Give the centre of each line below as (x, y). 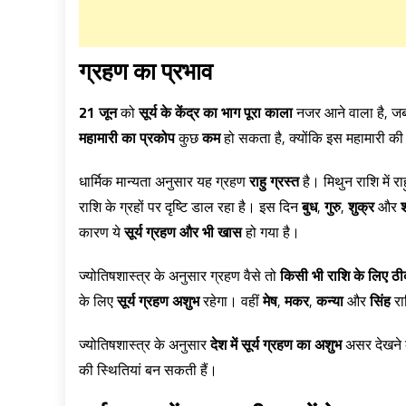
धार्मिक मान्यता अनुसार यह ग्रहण (164, 181)
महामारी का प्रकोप (127, 138)
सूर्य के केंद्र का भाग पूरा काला (216, 112)
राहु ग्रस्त (274, 181)
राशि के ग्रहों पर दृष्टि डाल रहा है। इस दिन (190, 207)
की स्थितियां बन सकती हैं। (148, 370)
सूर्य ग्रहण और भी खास (183, 232)
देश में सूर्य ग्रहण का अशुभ (276, 344)
